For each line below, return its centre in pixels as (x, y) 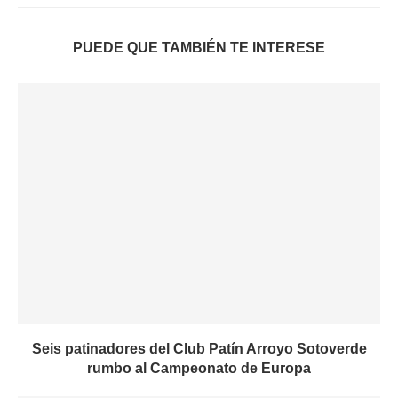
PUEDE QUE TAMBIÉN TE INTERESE (199, 48)
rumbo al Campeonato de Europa (199, 368)
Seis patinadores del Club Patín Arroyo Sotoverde (199, 349)
